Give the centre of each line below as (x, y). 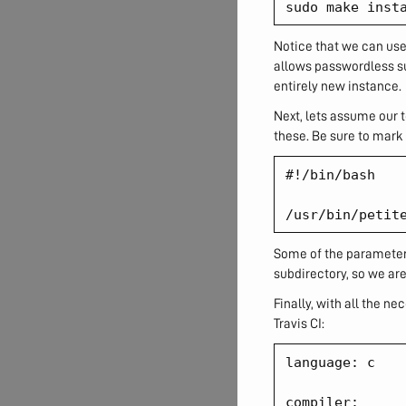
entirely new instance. (338, 86)
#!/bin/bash (331, 174)
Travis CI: (299, 324)
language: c (331, 362)
